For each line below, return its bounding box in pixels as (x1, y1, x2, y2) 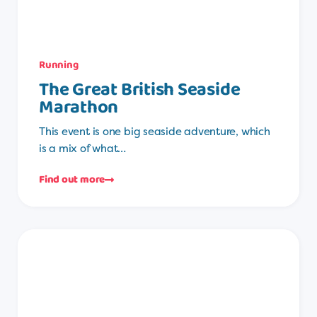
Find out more (39, 171, 105, 188)
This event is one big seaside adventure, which (39, 123, 270, 139)
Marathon (39, 92, 119, 122)
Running (39, 56, 79, 74)
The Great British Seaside (39, 74, 241, 105)
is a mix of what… (39, 140, 127, 156)
